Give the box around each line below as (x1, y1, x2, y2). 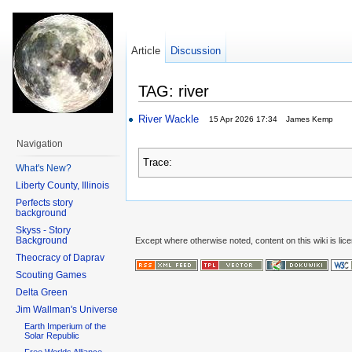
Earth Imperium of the (24, 321, 107, 332)
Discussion (170, 45, 222, 57)
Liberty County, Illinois (16, 179, 109, 191)
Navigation (16, 138, 63, 149)
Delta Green (16, 286, 68, 298)
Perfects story (16, 196, 73, 208)
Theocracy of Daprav (16, 251, 104, 263)
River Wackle (138, 112, 199, 125)
